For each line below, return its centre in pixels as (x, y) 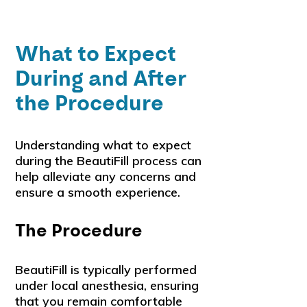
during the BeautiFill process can (109, 160)
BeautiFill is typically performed (106, 269)
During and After (101, 79)
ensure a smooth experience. (98, 192)
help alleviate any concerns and (106, 176)
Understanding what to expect (103, 145)
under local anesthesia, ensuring (107, 285)
